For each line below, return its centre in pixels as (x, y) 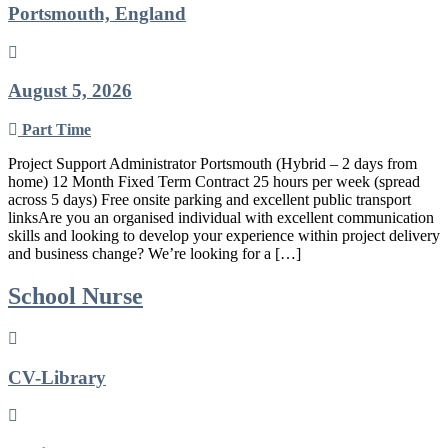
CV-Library (57, 377)
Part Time (56, 130)
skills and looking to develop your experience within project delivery (224, 236)
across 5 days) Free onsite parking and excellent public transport (209, 200)
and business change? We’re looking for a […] (154, 254)
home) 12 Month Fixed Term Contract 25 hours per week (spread (214, 182)
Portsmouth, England (97, 13)
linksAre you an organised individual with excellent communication (221, 218)
